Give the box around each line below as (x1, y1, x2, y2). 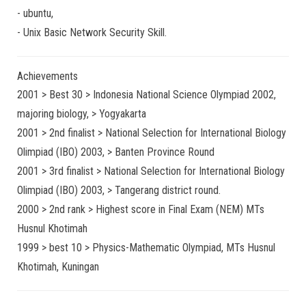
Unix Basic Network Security (23, 26, 145, 39)
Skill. (145, 26, 167, 39)
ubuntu (23, 7, 51, 20)
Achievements (17, 70, 78, 83)
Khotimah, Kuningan (17, 260, 99, 273)
